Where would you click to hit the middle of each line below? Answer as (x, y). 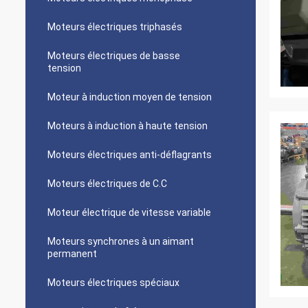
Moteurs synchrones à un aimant (121, 241)
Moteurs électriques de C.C (107, 184)
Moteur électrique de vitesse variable (129, 212)
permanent (72, 254)
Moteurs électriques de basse (114, 56)
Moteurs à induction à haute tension (128, 126)
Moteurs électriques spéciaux (113, 283)
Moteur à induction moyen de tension (130, 97)
